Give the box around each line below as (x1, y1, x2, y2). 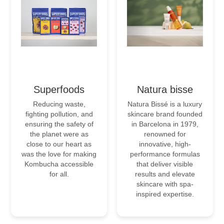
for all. (49, 169, 69, 178)
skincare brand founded (127, 109, 202, 118)
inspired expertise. (135, 189, 194, 198)
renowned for (143, 129, 186, 138)
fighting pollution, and (25, 109, 93, 118)
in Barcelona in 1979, (131, 119, 198, 128)
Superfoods (33, 83, 85, 95)
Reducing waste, (32, 99, 85, 108)
